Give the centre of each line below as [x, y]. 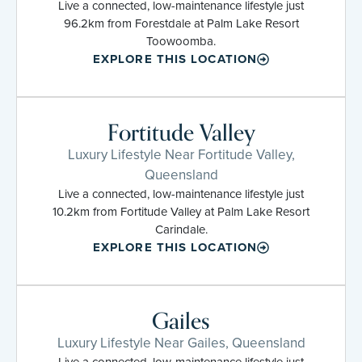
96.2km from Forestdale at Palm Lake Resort [181, 23]
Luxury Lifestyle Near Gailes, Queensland [181, 343]
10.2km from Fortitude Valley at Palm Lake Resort [181, 211]
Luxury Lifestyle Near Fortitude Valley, [181, 154]
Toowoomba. [181, 41]
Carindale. [181, 229]
